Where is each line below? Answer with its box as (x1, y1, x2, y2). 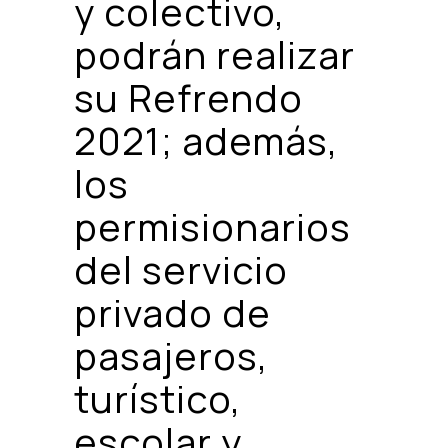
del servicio (74, 242, 288, 295)
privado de (74, 285, 271, 338)
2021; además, (74, 113, 339, 166)
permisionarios (74, 199, 351, 252)
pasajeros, (74, 328, 269, 381)
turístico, (74, 371, 242, 424)
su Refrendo (74, 70, 303, 123)
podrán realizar (74, 27, 355, 80)
